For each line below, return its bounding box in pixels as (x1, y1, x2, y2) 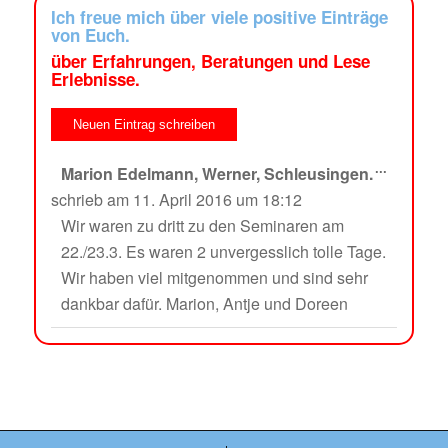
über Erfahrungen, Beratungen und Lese (50, 49, 370, 74)
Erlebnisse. (50, 67, 140, 92)
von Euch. (50, 23, 130, 48)
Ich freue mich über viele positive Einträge (50, 5, 388, 30)
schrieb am (50, 188, 129, 212)
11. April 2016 (128, 188, 232, 212)
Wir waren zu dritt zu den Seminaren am (60, 214, 344, 238)
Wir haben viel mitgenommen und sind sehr (60, 266, 368, 290)
